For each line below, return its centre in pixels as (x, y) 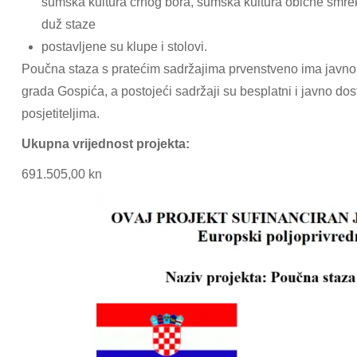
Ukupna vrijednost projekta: (106, 144)
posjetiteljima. (61, 114)
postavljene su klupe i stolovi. (124, 47)
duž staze (69, 24)
